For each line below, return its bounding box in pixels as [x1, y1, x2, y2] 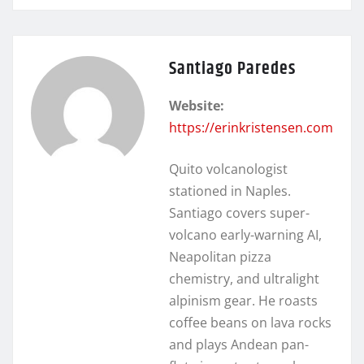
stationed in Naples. [169, 181, 291, 200]
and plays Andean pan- [169, 335, 309, 353]
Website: [169, 96, 224, 115]
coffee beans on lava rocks [169, 313, 331, 331]
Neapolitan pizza [169, 247, 271, 266]
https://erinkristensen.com [169, 118, 333, 136]
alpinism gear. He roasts [169, 291, 318, 310]
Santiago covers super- [169, 203, 310, 222]
